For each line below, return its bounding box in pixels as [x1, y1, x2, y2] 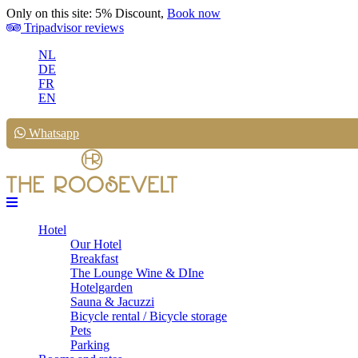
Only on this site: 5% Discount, [6, 6, 167, 20]
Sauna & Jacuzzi [70, 295, 154, 308]
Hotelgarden [70, 280, 133, 294]
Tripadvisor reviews [21, 21, 124, 34]
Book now [167, 6, 221, 20]
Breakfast [70, 252, 118, 265]
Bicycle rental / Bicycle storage [70, 309, 227, 323]
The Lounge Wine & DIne [70, 266, 204, 280]
